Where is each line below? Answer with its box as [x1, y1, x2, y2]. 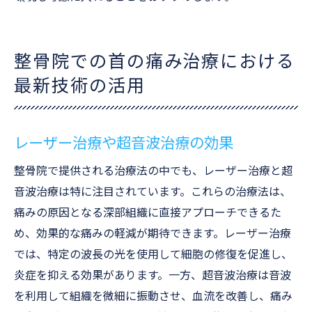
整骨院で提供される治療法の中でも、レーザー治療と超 [14, 164, 292, 178]
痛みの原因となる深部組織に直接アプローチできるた [14, 206, 281, 219]
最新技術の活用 [14, 76, 146, 96]
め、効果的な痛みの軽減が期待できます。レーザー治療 [14, 227, 291, 240]
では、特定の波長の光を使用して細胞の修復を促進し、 [14, 248, 292, 261]
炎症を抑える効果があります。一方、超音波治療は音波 [14, 269, 291, 282]
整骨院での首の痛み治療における [14, 52, 296, 72]
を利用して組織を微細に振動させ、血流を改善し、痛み [14, 290, 292, 303]
